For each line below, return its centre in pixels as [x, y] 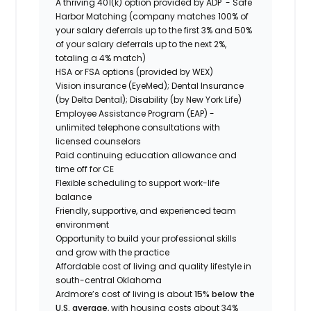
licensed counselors [99, 141]
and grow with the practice [113, 252]
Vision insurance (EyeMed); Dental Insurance [150, 85]
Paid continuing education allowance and [146, 155]
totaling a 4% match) [101, 58]
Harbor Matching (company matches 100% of [152, 16]
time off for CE [85, 169]
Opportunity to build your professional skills [146, 238]
